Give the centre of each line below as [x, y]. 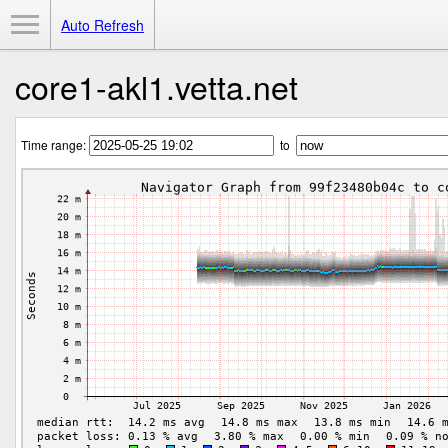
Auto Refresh [102, 25]
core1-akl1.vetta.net [156, 86]
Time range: [55, 144]
